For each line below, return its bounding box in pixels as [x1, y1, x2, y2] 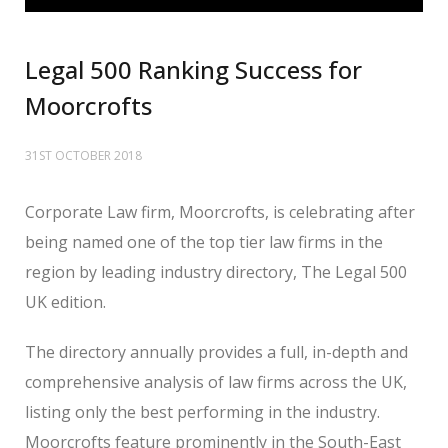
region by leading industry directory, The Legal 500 [25, 260, 407, 283]
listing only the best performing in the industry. [25, 400, 380, 423]
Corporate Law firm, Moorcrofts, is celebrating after [25, 200, 415, 223]
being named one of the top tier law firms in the [25, 230, 383, 253]
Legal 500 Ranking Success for [25, 52, 362, 86]
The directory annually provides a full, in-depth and [25, 340, 408, 363]
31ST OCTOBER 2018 [25, 146, 142, 164]
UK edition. [25, 290, 106, 313]
